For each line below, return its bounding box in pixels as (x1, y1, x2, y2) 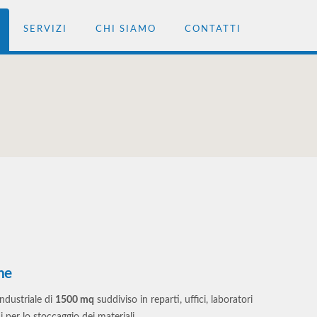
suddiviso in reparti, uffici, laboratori (94, 295, 253, 305)
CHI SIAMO (96, 25, 156, 34)
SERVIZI (23, 25, 67, 34)
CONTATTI (185, 25, 241, 34)
